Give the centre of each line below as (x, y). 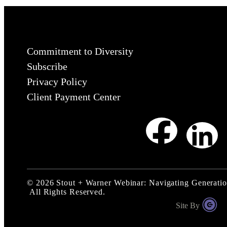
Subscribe (47, 66)
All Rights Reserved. (66, 192)
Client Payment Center (74, 97)
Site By (187, 205)
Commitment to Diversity (80, 51)
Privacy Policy (57, 81)
